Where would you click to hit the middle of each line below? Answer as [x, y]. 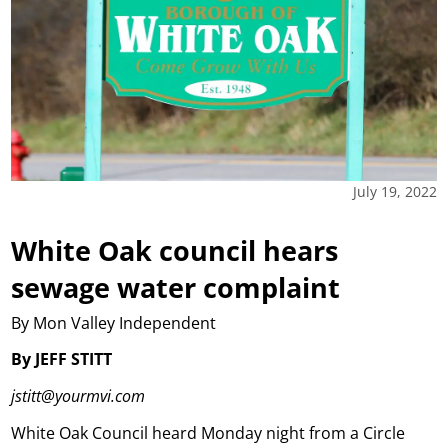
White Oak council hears [175, 251]
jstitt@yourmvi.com [78, 395]
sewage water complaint [176, 288]
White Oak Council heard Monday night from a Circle [208, 432]
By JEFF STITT [62, 358]
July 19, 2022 [394, 192]
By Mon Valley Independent [114, 322]
